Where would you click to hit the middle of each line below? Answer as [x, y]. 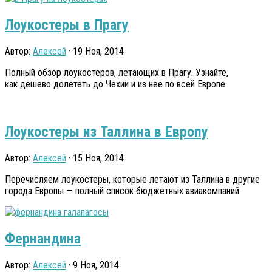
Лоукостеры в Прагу [67, 25]
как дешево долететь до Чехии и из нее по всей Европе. [116, 84]
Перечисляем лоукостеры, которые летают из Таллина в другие [132, 179]
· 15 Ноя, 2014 [95, 158]
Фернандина [43, 238]
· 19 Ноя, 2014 [95, 52]
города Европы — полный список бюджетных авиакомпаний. [123, 191]
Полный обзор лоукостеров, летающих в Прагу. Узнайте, [117, 73]
